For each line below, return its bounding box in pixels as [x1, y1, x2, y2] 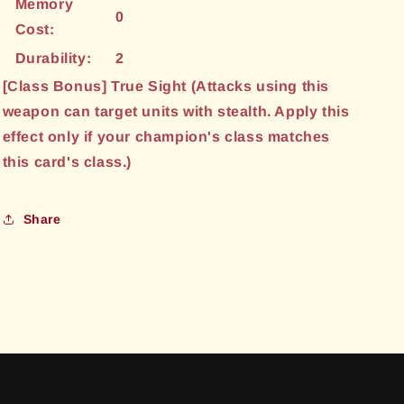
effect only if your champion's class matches [2, 129, 330, 144]
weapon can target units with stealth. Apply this [2, 104, 350, 119]
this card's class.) [2, 154, 132, 170]
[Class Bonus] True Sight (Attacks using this [2, 78, 329, 94]
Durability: [14, 50, 92, 66]
